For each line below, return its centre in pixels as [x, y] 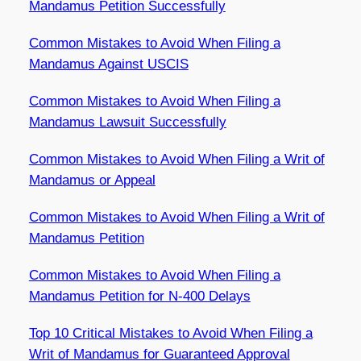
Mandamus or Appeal [92, 180]
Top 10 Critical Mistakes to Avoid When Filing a [170, 333]
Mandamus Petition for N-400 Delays [139, 296]
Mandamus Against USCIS [108, 64]
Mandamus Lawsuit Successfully [127, 122]
